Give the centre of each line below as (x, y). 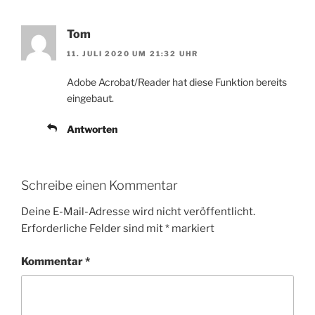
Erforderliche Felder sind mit (93, 229)
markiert (192, 229)
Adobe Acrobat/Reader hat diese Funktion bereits (177, 82)
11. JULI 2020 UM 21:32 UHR (133, 53)
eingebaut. (90, 98)
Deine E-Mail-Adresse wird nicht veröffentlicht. (138, 212)
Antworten (92, 129)
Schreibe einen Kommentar (99, 185)
